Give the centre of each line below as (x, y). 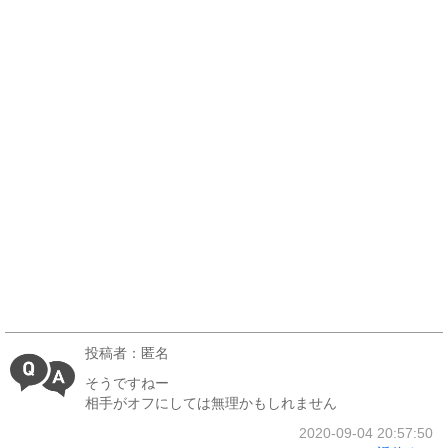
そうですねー (127, 383)
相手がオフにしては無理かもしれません (211, 403)
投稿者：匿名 (127, 353)
